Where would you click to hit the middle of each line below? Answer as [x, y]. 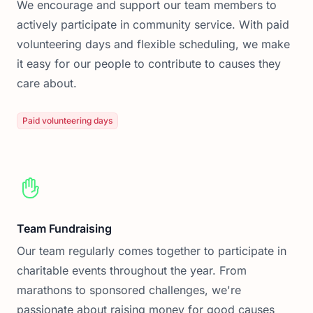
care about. [47, 83]
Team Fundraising [64, 228]
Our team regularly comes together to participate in [152, 251]
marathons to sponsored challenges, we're [129, 290]
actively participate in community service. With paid [153, 24]
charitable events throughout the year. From [132, 270]
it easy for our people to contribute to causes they [149, 64]
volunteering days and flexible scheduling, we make [153, 44]
